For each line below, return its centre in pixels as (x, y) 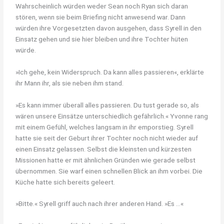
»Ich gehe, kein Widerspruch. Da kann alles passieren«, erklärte (110, 72)
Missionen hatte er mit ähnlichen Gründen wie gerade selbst (106, 160)
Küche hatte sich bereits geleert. (65, 182)
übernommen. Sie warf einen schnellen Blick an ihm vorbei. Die (109, 171)
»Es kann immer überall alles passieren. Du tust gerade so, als (107, 105)
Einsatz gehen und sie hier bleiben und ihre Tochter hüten (102, 39)
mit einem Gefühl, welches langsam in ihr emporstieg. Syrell (105, 127)
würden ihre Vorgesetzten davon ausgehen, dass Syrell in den (109, 28)
